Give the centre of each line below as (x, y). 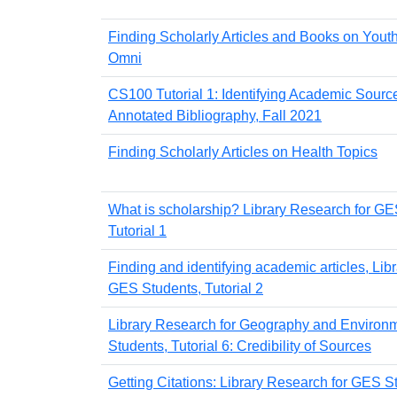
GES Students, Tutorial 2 (186, 288)
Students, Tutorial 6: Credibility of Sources (240, 346)
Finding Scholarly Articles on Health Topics (243, 152)
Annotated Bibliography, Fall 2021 (215, 115)
